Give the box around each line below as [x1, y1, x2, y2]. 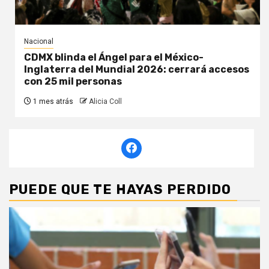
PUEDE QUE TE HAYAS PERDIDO [9, 181, 231, 198]
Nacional [24, 37, 53, 46]
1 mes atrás [31, 97, 73, 106]
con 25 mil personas [24, 76, 122, 88]
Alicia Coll [89, 97, 122, 106]
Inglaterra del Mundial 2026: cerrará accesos [24, 64, 249, 76]
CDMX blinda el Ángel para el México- [24, 52, 204, 64]
